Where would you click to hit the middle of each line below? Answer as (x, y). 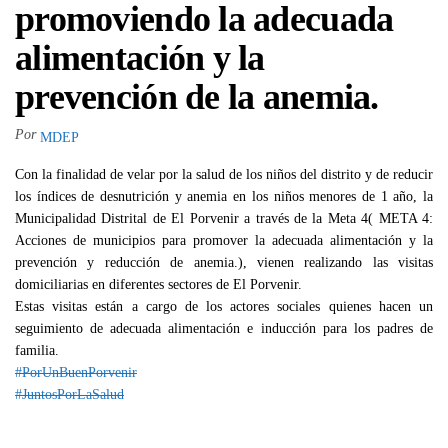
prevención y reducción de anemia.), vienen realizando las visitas (224, 262)
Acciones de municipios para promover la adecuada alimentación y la (224, 240)
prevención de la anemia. (197, 96)
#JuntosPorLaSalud (69, 394)
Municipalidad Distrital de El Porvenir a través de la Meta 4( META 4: (224, 218)
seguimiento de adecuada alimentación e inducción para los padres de (224, 328)
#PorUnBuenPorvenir (76, 372)
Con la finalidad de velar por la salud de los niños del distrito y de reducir (224, 174)
